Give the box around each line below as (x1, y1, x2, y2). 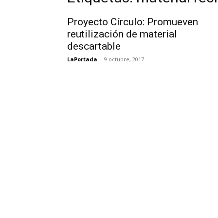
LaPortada (67, 55, 97, 63)
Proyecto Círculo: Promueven (67, 16, 198, 28)
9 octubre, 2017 (104, 55, 144, 63)
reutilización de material (67, 28, 177, 40)
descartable (67, 40, 121, 52)
